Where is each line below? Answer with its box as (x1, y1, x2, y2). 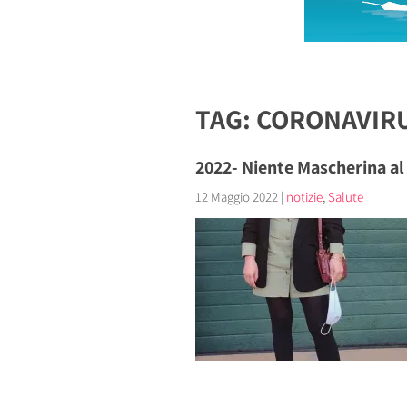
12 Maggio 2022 (194, 188, 278, 205)
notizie (285, 188, 323, 205)
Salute (327, 188, 363, 205)
